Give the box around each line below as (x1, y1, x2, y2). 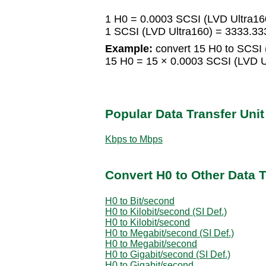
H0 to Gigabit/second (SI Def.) (105, 249, 230, 259)
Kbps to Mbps (105, 134, 163, 144)
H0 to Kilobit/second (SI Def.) (105, 206, 227, 217)
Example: (105, 43, 153, 55)
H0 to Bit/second (105, 195, 175, 206)
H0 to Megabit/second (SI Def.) (105, 227, 234, 238)
